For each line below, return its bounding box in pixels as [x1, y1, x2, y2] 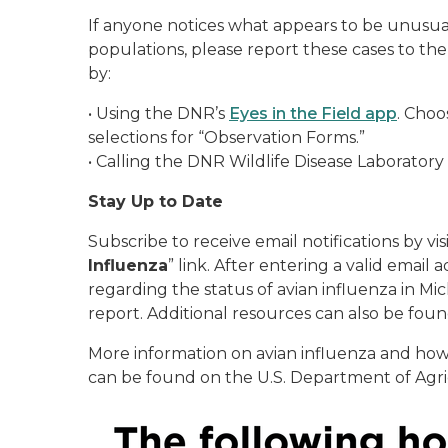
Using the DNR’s [96, 104, 229, 123]
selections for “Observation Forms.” [88, 128, 373, 147]
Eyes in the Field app [229, 104, 397, 123]
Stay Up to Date [88, 192, 223, 211]
